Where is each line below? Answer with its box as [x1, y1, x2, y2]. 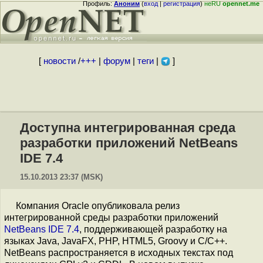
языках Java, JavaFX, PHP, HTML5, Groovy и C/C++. [4, 236, 227, 246]
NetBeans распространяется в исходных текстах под [4, 248, 233, 258]
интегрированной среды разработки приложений [4, 213, 218, 222]
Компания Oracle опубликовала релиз [16, 201, 180, 211]
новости [43, 56, 76, 66]
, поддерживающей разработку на [79, 224, 227, 234]
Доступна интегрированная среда [20, 120, 235, 135]
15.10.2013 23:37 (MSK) [20, 173, 103, 181]
